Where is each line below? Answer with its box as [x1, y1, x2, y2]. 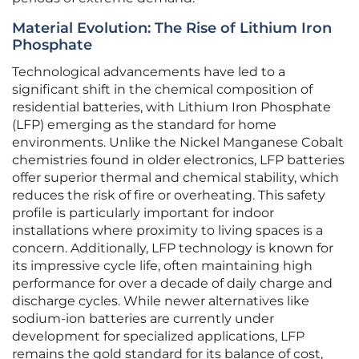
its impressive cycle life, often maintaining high [12, 258, 313, 274]
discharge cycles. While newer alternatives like [12, 293, 309, 309]
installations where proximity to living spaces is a [12, 223, 323, 239]
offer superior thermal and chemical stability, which [12, 170, 339, 186]
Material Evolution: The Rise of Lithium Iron [12, 19, 332, 38]
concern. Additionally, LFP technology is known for [12, 240, 333, 256]
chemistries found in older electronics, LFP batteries [12, 152, 345, 168]
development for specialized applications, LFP [12, 329, 305, 345]
